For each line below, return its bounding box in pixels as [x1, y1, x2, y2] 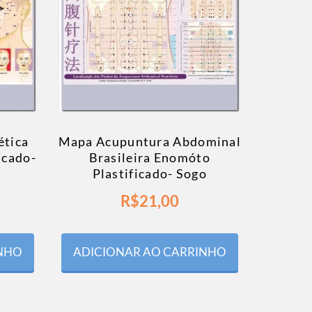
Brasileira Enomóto [88, 150, 210, 166]
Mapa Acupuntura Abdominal [58, 134, 242, 150]
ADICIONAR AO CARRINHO [72, 244, 226, 260]
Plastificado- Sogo [92, 166, 207, 182]
